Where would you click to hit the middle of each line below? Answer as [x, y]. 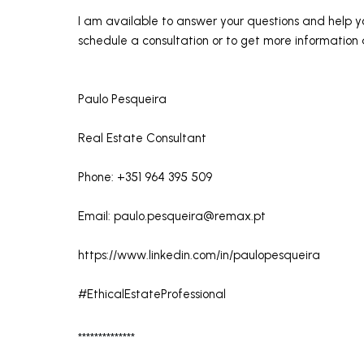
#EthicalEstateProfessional [154, 294]
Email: [96, 216]
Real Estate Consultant [142, 138]
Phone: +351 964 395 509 [145, 177]
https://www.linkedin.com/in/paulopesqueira [199, 255]
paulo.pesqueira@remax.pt [190, 216]
